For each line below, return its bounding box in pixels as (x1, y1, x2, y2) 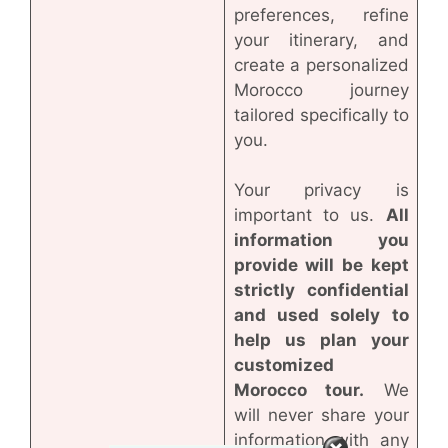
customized (233, 354, 334, 375)
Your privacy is (233, 179, 409, 200)
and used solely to (233, 304, 409, 325)
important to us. (233, 204, 386, 225)
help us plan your (233, 329, 409, 350)
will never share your (233, 404, 409, 425)
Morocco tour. (233, 379, 364, 400)
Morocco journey (233, 79, 409, 100)
